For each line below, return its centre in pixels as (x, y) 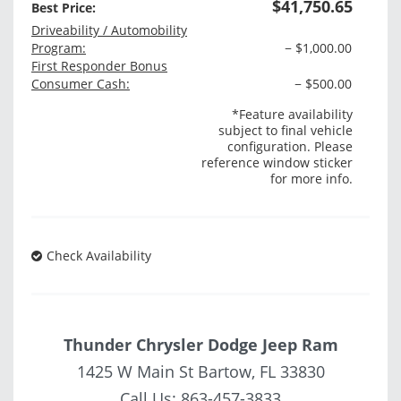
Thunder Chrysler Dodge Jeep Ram (200, 345)
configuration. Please (290, 147)
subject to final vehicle (286, 131)
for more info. (312, 179)
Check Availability (99, 256)
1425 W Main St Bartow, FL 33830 (200, 372)
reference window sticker (277, 163)
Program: (59, 48)
